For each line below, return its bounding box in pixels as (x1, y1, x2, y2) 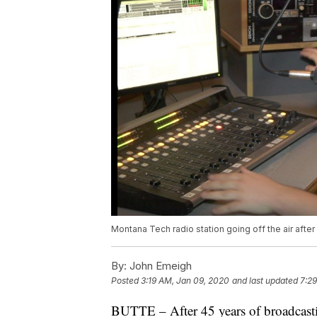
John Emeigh (127, 259, 192, 273)
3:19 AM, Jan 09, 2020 (141, 275, 229, 287)
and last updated (232, 275, 298, 287)
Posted (111, 275, 141, 287)
